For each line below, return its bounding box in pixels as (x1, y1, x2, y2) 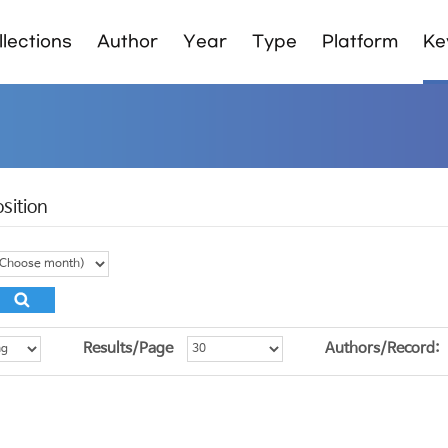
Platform (322, 32, 398, 51)
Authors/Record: (325, 340, 439, 358)
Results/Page (83, 340, 173, 358)
